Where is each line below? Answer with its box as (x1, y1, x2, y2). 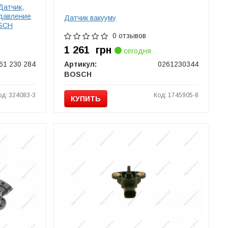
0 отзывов (112, 32, 147, 40)
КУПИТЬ (71, 95, 101, 103)
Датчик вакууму (64, 14, 117, 22)
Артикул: (64, 60, 97, 68)
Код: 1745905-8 (154, 92, 199, 99)
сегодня (122, 47, 152, 55)
